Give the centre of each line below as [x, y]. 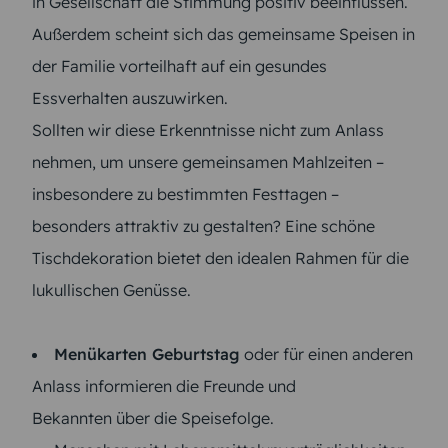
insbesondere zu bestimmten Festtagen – [185, 194]
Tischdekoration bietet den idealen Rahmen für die [220, 258]
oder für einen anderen [326, 354]
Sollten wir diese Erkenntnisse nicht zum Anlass [208, 130]
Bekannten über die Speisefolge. [153, 418]
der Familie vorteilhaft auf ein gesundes [179, 66]
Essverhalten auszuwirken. [130, 98]
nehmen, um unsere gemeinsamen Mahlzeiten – [208, 162]
